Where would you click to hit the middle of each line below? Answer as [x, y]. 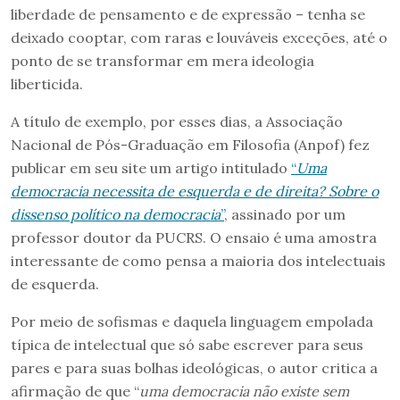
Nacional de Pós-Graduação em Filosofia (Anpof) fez [190, 145]
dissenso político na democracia [116, 215]
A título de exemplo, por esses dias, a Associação [177, 122]
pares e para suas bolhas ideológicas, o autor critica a [194, 368]
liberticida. [47, 84]
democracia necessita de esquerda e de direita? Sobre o [195, 192]
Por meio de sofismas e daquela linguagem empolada [192, 322]
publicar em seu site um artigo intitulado [151, 168]
